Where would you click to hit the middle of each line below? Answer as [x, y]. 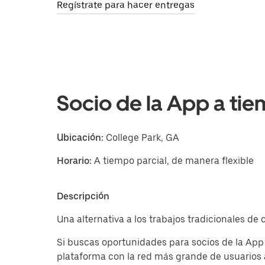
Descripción [83, 196]
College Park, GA [141, 138]
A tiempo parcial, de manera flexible [174, 161]
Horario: [75, 161]
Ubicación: [80, 138]
